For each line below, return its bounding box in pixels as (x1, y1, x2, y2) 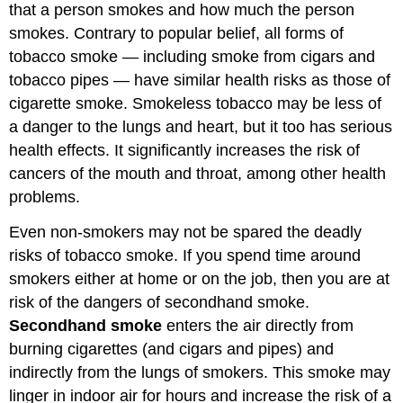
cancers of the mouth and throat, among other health (9, 165, 387, 184)
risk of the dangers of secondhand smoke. (9, 293, 310, 312)
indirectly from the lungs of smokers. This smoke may (9, 363, 391, 382)
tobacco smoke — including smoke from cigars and (9, 48, 376, 67)
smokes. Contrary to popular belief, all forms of (9, 24, 345, 43)
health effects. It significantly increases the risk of (9, 141, 361, 160)
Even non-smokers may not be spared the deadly (9, 223, 363, 242)
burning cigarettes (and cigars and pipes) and (9, 340, 335, 359)
